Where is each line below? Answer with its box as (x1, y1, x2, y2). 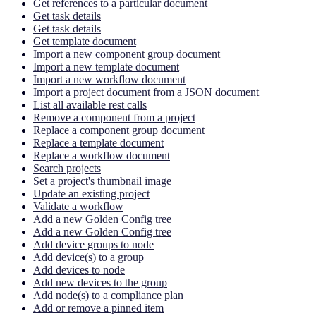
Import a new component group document (33, 47, 220, 60)
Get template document (33, 35, 136, 47)
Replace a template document (33, 136, 164, 149)
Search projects (33, 162, 101, 174)
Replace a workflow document (33, 149, 170, 162)
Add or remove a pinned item (33, 301, 164, 314)
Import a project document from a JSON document (33, 85, 259, 98)
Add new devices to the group (33, 276, 167, 288)
